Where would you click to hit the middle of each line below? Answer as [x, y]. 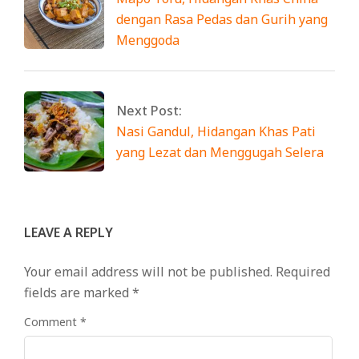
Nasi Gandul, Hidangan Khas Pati [216, 131]
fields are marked [78, 292]
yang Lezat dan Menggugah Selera [220, 152]
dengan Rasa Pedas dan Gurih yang [222, 19]
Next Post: [149, 110]
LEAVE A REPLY [69, 232]
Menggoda [148, 40]
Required [303, 271]
